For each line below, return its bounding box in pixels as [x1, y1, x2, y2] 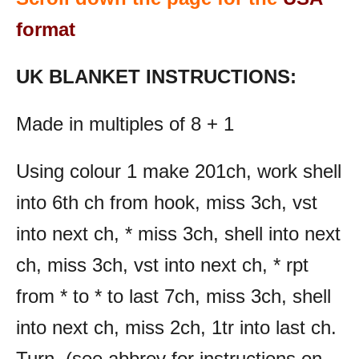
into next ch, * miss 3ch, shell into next [16, 222, 341, 244]
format [16, 18, 75, 40]
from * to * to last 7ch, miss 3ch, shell [16, 284, 331, 307]
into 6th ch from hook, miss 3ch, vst [16, 191, 317, 213]
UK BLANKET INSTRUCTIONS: [16, 65, 296, 87]
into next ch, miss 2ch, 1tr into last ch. [16, 316, 337, 338]
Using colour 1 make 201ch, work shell [16, 159, 341, 182]
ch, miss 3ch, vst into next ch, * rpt [16, 253, 309, 276]
